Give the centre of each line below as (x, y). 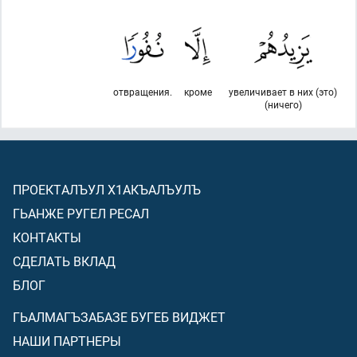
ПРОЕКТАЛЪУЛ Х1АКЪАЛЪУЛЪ (107, 189)
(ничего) (283, 104)
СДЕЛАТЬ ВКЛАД (64, 261)
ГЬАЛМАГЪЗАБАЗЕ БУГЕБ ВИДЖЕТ (119, 317)
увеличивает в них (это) (283, 92)
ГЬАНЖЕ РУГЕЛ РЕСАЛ (81, 213)
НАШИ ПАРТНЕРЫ (67, 341)
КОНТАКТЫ (47, 237)
